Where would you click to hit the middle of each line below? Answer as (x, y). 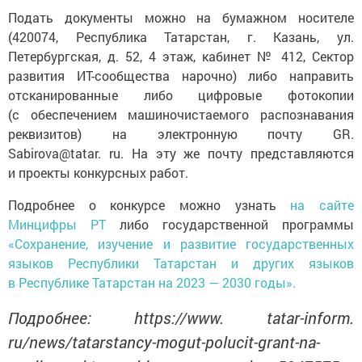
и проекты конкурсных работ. (98, 173)
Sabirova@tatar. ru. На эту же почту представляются (181, 153)
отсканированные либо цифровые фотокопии (181, 95)
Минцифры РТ (64, 224)
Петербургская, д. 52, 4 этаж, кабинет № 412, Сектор (181, 56)
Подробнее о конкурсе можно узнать (149, 205)
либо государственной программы (237, 224)
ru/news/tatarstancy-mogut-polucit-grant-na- (164, 342)
